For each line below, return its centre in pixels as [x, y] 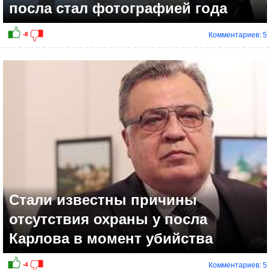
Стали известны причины [103, 200]
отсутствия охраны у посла [108, 219]
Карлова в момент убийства [111, 239]
